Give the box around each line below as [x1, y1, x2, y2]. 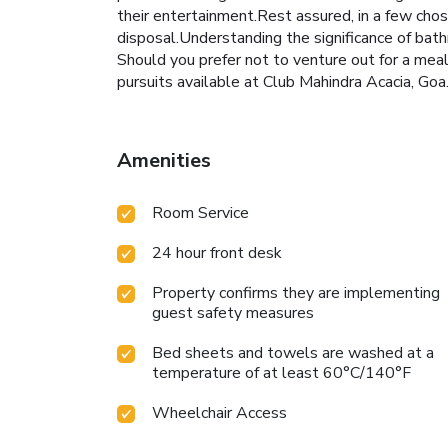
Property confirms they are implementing [152, 282, 440, 305]
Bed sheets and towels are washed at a [152, 342, 434, 365]
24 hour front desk [152, 242, 282, 265]
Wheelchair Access [152, 402, 287, 425]
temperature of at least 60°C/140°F [152, 362, 411, 385]
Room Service [152, 202, 249, 225]
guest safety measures [152, 302, 314, 325]
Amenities [117, 147, 211, 175]
